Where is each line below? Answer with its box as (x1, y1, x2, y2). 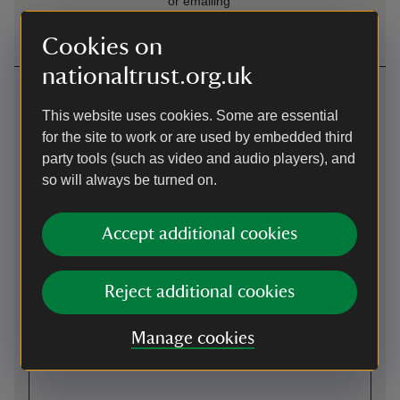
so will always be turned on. (42, 172, 217, 187)
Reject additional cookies (104, 283, 296, 301)
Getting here (52, 81, 139, 97)
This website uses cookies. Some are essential (42, 108, 338, 123)
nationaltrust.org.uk (42, 63, 253, 88)
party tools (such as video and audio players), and (42, 151, 355, 166)
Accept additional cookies (102, 225, 298, 243)
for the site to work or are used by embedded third (42, 129, 353, 145)
